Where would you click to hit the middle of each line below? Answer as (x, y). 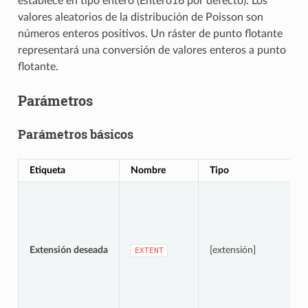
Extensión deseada (68, 250)
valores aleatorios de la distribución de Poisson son (140, 17)
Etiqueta (47, 170)
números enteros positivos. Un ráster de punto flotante (150, 33)
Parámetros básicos (75, 134)
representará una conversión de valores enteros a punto (152, 50)
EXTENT (149, 250)
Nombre (148, 170)
